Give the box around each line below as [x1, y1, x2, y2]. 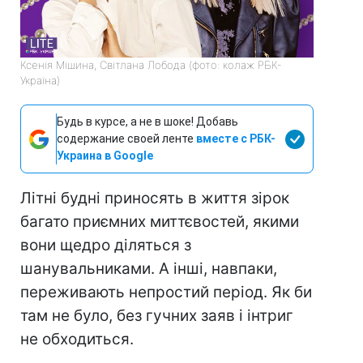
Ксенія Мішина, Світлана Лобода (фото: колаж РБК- [20, 58, 282, 72]
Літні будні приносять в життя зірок [20, 189, 289, 208]
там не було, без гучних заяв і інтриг [20, 306, 293, 326]
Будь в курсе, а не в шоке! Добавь [57, 115, 238, 129]
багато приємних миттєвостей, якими [20, 212, 299, 232]
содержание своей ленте [57, 132, 196, 146]
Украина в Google [57, 149, 153, 163]
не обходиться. [20, 330, 134, 349]
